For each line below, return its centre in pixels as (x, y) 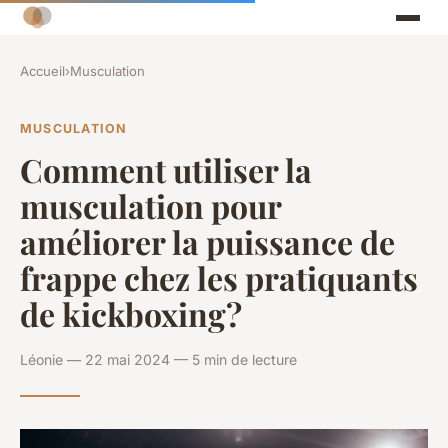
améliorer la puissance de (207, 241)
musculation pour (150, 205)
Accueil (42, 71)
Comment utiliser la (166, 169)
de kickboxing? (131, 313)
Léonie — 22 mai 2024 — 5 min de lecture (158, 359)
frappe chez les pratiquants (219, 277)
